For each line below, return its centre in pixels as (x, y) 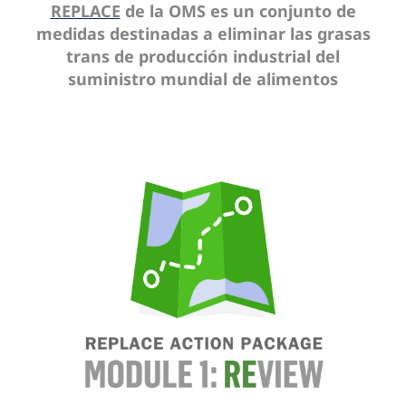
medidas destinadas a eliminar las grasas (203, 34)
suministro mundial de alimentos (203, 79)
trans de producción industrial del (203, 57)
